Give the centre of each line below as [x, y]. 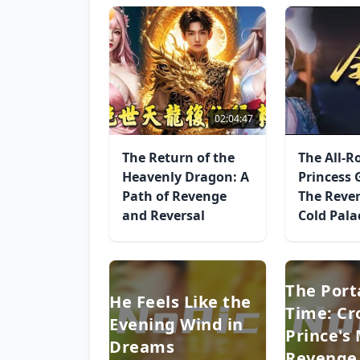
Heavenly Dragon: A [186, 177]
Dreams [142, 347]
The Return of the [178, 157]
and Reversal [164, 215]
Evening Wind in [176, 324]
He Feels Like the [180, 302]
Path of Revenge [174, 196]
